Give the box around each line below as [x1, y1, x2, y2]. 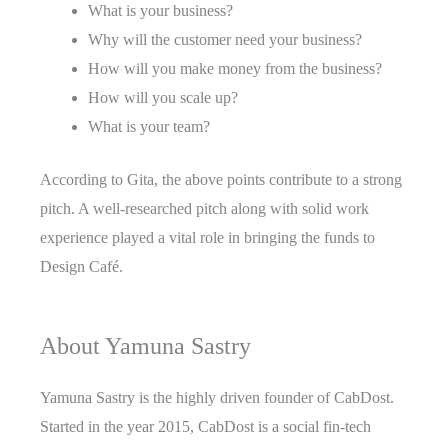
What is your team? [88, 118, 210, 136]
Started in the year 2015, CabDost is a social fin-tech [40, 418, 371, 436]
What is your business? [88, 2, 233, 20]
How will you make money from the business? [88, 60, 382, 78]
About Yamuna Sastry [40, 333, 251, 360]
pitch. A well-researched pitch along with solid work [40, 200, 369, 218]
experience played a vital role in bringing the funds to [40, 229, 375, 247]
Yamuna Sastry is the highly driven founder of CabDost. [40, 389, 394, 407]
